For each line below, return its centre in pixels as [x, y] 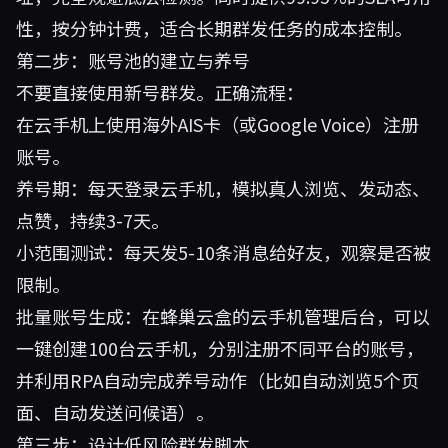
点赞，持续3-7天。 [92, 220]
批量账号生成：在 [88, 316]
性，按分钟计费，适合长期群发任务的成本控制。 [214, 28]
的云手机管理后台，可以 [331, 316]
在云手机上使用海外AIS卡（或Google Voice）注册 [217, 124]
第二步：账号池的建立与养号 [133, 60]
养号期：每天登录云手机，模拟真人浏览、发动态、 [223, 188]
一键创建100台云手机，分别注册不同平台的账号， [220, 348]
